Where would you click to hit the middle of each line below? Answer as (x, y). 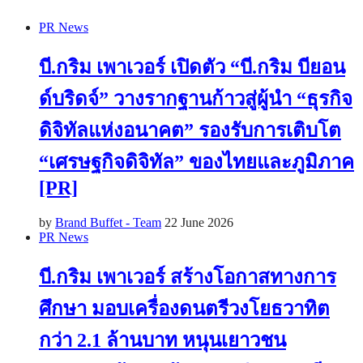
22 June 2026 (199, 222)
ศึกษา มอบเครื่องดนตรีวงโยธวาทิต (184, 308)
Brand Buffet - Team (108, 222)
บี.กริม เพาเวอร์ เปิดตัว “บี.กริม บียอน (192, 67)
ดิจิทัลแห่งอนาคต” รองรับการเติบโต (190, 130)
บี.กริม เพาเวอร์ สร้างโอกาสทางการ (188, 277)
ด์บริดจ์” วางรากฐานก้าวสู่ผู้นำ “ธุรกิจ (196, 98)
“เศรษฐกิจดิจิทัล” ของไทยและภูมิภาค (196, 162)
